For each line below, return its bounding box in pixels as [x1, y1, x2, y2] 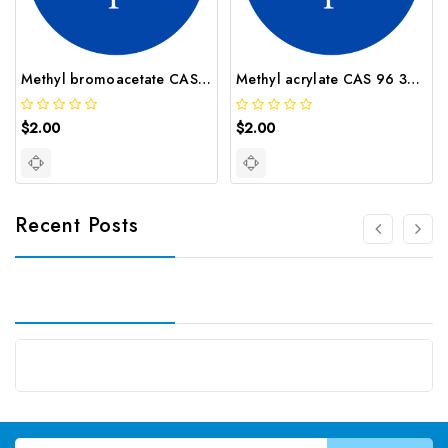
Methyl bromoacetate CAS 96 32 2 [197, 68, 211, 89]
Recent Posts [15, 210, 139, 240]
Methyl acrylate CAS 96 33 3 [407, 68, 421, 89]
